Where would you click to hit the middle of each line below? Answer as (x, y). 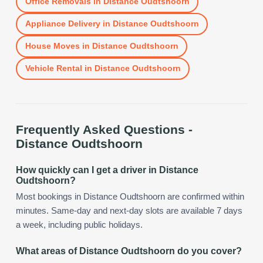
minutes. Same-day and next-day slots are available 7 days (129, 210)
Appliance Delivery (63, 24)
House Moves (52, 46)
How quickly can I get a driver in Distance (107, 170)
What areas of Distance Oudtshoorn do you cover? (129, 251)
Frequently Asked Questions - (104, 129)
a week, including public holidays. (79, 225)
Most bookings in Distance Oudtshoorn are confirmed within (130, 196)
